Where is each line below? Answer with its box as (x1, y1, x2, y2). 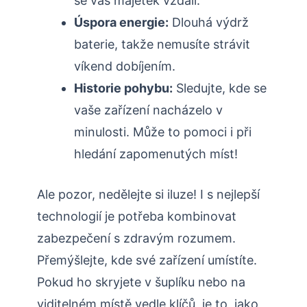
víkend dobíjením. (74, 59, 175, 74)
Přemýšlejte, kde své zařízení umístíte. (37, 253, 257, 268)
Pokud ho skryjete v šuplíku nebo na (37, 275, 245, 290)
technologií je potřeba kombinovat (37, 209, 236, 224)
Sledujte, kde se (173, 81, 267, 96)
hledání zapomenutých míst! (74, 147, 238, 162)
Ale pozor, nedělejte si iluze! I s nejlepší (37, 187, 260, 202)
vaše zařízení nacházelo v (74, 103, 223, 118)
